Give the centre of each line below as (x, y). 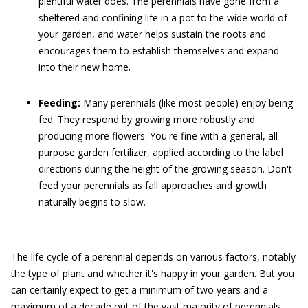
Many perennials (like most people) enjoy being (187, 103)
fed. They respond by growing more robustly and (147, 119)
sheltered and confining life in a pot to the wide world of (163, 18)
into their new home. (85, 67)
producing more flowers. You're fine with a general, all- (160, 136)
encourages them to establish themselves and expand (159, 51)
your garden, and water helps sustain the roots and (152, 34)
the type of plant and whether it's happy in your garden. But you (153, 273)
